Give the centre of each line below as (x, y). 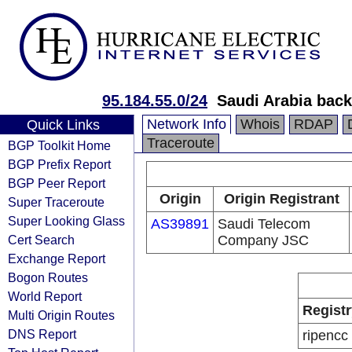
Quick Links (63, 125)
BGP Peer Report (57, 183)
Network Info (187, 124)
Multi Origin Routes (61, 315)
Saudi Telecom (264, 224)
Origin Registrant (281, 199)
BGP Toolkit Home (59, 145)
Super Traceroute (56, 202)
